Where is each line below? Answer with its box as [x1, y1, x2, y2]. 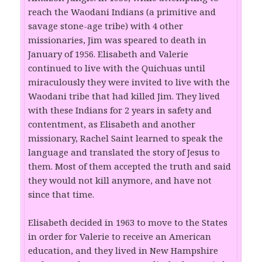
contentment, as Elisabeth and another [28, 118, 196, 130]
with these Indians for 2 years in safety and [28, 104, 212, 116]
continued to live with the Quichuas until [28, 62, 206, 74]
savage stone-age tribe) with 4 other [28, 20, 184, 32]
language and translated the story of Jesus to [28, 146, 220, 158]
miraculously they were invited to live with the [28, 76, 230, 88]
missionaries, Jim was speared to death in [28, 34, 207, 46]
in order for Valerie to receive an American [28, 230, 212, 243]
